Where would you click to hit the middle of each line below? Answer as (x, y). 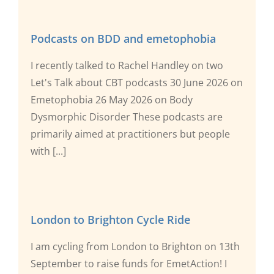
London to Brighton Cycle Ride (110, 219)
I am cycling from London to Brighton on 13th (135, 246)
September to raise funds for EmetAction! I (129, 263)
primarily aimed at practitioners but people (130, 134)
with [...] (48, 151)
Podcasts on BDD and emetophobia (123, 38)
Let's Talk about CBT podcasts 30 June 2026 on (137, 82)
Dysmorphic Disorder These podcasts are (127, 117)
